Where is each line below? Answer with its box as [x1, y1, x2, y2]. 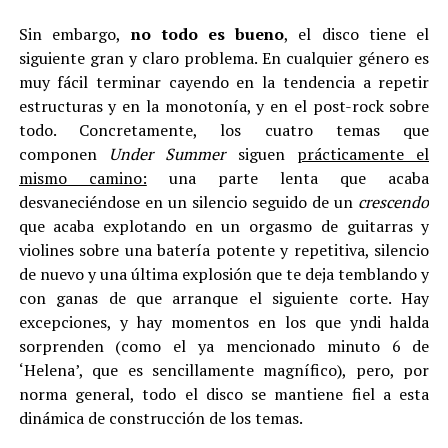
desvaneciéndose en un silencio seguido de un [18, 191, 359, 213]
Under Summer [109, 143, 226, 165]
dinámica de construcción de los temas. [18, 407, 303, 429]
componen [18, 143, 109, 165]
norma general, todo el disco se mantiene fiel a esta [18, 383, 430, 405]
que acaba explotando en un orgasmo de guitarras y [18, 215, 430, 237]
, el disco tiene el [284, 23, 430, 45]
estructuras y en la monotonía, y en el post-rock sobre [18, 95, 430, 117]
